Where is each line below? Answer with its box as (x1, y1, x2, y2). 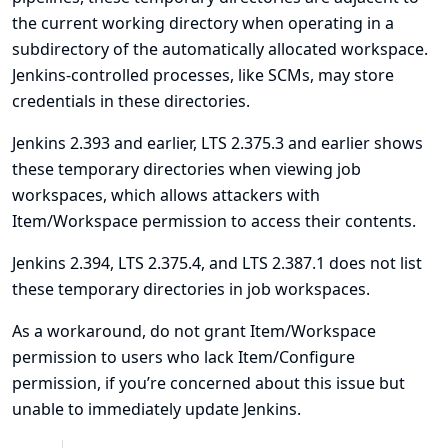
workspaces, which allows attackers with (12, 184, 320, 206)
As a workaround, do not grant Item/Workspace (12, 320, 376, 342)
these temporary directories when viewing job (12, 158, 361, 180)
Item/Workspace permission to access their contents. (12, 210, 416, 232)
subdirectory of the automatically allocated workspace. (12, 38, 428, 60)
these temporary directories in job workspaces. (12, 278, 370, 300)
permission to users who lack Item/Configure (12, 346, 355, 368)
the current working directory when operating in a (12, 12, 394, 34)
